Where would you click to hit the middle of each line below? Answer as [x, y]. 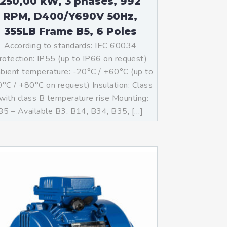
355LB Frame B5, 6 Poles [70, 31]
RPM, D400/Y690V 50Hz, [70, 16]
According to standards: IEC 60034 [70, 46]
